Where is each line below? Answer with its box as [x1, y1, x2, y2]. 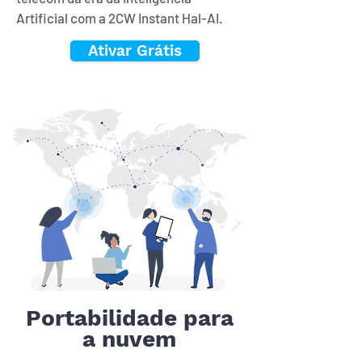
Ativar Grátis [88, 41, 182, 60]
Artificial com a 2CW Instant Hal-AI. [16, 10, 223, 26]
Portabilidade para [25, 305, 234, 331]
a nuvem [82, 326, 176, 352]
